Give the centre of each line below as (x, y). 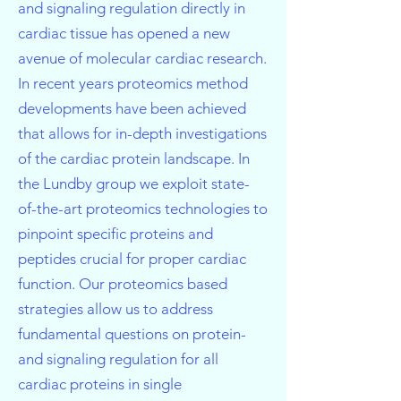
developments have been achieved (132, 108)
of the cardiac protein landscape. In (134, 158)
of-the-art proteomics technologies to (143, 209)
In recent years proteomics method (133, 83)
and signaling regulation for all (118, 359)
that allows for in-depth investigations (142, 133)
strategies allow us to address (115, 309)
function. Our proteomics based (123, 284)
